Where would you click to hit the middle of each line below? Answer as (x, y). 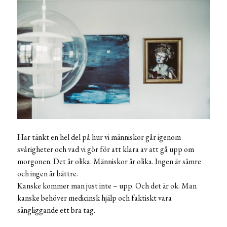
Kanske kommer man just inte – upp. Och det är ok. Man (107, 185)
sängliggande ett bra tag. (56, 210)
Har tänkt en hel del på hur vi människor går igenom (99, 137)
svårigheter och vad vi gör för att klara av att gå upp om (106, 149)
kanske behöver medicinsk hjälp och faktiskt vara (94, 198)
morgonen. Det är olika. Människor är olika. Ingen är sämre (109, 161)
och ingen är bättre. (48, 173)
